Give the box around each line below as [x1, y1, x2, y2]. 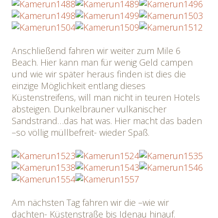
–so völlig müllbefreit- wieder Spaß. [12, 127, 149, 138]
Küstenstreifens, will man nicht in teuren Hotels [12, 91, 200, 103]
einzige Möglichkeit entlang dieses [12, 80, 145, 91]
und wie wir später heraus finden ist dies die [12, 68, 186, 80]
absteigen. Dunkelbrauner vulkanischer [12, 103, 166, 115]
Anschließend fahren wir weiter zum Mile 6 [12, 45, 181, 56]
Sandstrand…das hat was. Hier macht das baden [12, 115, 202, 127]
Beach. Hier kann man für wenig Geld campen [12, 56, 193, 68]
